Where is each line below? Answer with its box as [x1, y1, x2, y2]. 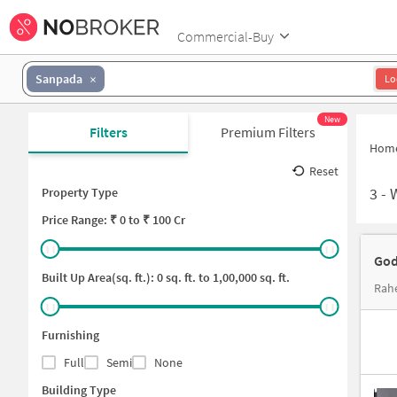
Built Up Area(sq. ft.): [42, 269, 157, 285]
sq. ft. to [163, 269, 210, 285]
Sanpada [35, 70, 82, 87]
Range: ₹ [68, 212, 120, 228]
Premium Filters [220, 123, 315, 141]
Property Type [42, 184, 118, 200]
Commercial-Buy [177, 27, 274, 45]
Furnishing [42, 327, 99, 343]
